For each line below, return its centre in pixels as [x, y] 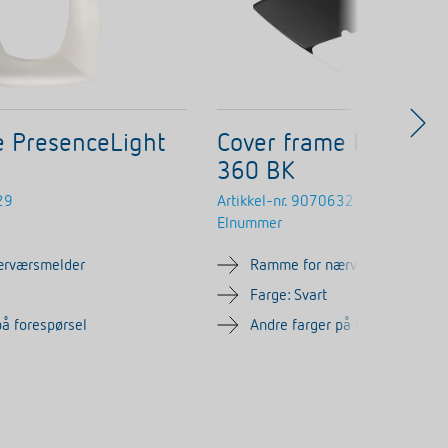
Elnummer [250, 223]
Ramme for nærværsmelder [338, 265]
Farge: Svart [289, 295]
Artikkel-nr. [252, 201]
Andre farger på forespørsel [339, 325]
